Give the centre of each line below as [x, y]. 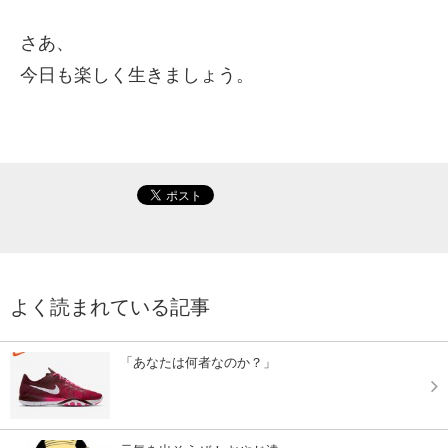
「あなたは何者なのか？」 [198, 363]
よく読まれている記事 [110, 307]
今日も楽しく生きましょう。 [137, 75]
